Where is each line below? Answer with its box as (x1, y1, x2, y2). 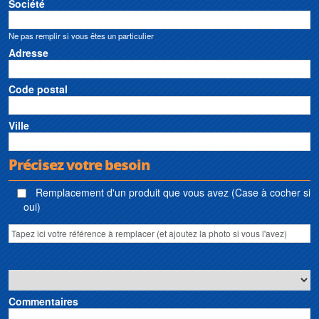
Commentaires (9, 294, 78, 309)
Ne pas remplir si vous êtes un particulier (9, 30, 154, 42)
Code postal (9, 82, 68, 97)
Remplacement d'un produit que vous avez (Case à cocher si (33, 185, 310, 200)
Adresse (9, 46, 48, 61)
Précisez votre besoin (9, 155, 150, 175)
